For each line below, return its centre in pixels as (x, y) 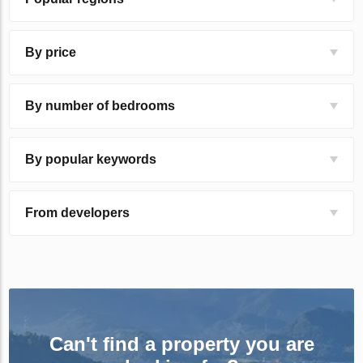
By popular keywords (91, 160)
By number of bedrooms (100, 106)
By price (51, 53)
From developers (78, 213)
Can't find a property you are (181, 344)
